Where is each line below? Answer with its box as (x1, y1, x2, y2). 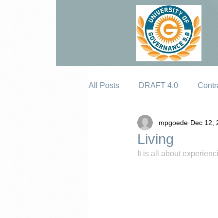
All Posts (89, 81, 119, 90)
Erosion (108, 120, 135, 128)
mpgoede (159, 118, 188, 127)
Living (137, 131, 174, 147)
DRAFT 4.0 (139, 81, 178, 90)
